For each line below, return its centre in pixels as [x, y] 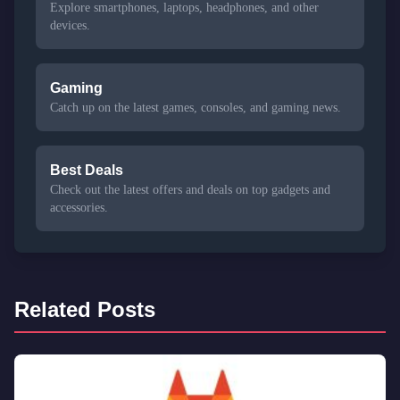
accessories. [79, 208]
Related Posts [85, 309]
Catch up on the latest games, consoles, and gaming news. [196, 108]
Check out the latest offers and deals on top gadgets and [190, 190]
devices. [70, 25]
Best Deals [87, 170]
